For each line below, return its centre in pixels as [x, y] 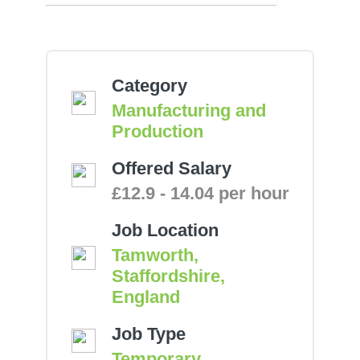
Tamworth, [155, 255]
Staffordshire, [168, 276]
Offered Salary [171, 168]
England [145, 297]
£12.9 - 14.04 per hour [200, 193]
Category [149, 86]
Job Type [148, 334]
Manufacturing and [188, 110]
